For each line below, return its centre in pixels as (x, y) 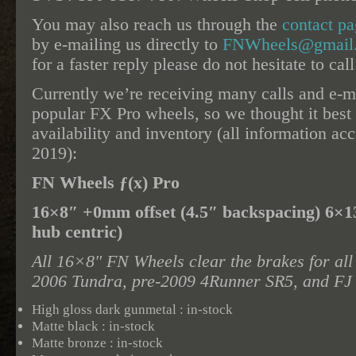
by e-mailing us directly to (127, 44)
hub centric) (77, 232)
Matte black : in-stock (93, 326)
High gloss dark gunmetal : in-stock (132, 310)
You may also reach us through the (157, 25)
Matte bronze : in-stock (97, 343)
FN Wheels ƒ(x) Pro (106, 183)
